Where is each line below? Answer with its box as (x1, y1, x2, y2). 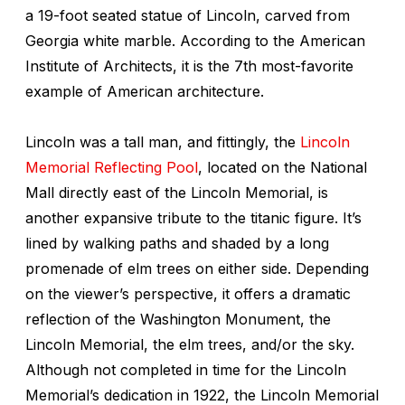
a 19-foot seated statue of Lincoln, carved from (25, 5, 350, 24)
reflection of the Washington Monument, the (25, 309, 331, 328)
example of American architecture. (25, 81, 264, 100)
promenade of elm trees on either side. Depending (25, 259, 369, 278)
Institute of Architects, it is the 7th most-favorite (25, 56, 353, 75)
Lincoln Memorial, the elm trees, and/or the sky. (25, 334, 354, 353)
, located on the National (198, 157, 367, 176)
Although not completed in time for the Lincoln (25, 360, 346, 379)
